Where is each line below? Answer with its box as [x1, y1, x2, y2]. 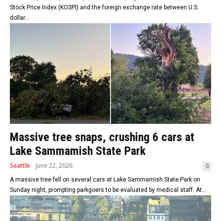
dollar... [10, 14, 29, 22]
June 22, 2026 [36, 161, 73, 170]
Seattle [10, 161, 30, 170]
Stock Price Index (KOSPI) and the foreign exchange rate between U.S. [10, 4, 199, 11]
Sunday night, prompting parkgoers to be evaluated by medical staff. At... [10, 186, 206, 194]
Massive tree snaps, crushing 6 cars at [10, 130, 194, 145]
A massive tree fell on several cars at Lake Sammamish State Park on [10, 176, 200, 184]
